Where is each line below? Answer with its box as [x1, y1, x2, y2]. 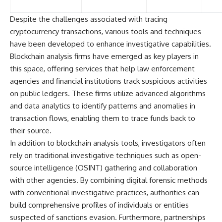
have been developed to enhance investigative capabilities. [10, 39, 211, 49]
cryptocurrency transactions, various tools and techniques [10, 27, 201, 37]
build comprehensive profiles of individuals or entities [10, 200, 189, 210]
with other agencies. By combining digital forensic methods [10, 175, 208, 185]
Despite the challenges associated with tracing [10, 14, 167, 24]
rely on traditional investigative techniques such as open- [10, 151, 201, 161]
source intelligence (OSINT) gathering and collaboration [10, 163, 197, 173]
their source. [10, 126, 52, 136]
